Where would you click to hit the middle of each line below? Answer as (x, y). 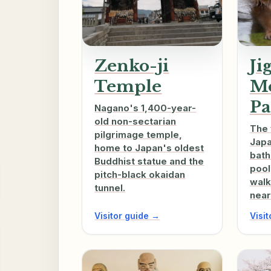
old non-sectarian (135, 122)
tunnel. (110, 188)
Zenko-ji (132, 66)
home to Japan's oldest (149, 148)
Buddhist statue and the (149, 162)
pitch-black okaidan (140, 175)
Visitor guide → (127, 216)
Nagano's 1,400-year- (145, 108)
